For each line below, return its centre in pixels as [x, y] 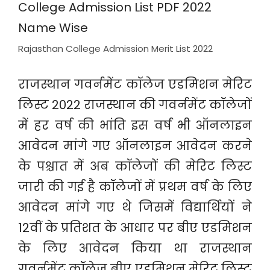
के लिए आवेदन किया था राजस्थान [135, 248]
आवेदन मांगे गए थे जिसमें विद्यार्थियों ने [135, 207]
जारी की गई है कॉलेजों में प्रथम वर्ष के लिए [135, 187]
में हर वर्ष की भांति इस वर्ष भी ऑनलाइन [135, 125]
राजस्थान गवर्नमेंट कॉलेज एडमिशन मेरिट [135, 84]
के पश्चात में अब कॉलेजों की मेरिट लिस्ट [135, 166]
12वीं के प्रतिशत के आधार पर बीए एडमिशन [135, 228]
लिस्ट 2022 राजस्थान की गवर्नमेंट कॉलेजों [135, 105]
